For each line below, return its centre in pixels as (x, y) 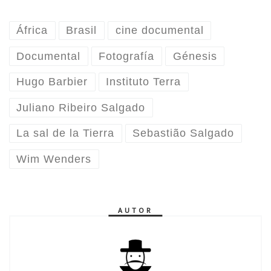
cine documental (159, 31)
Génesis (195, 56)
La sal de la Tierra (66, 133)
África (32, 31)
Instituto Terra (144, 82)
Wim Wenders (54, 159)
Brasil (82, 31)
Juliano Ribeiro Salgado (81, 107)
